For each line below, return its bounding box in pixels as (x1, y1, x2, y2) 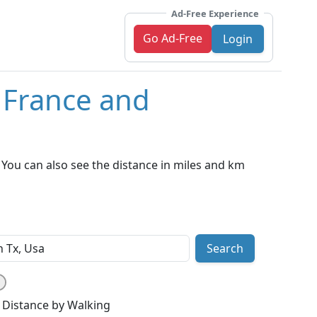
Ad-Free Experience (171, 6, 259, 20)
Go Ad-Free (143, 30, 202, 46)
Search (206, 241, 243, 257)
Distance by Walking (2, 297, 110, 313)
